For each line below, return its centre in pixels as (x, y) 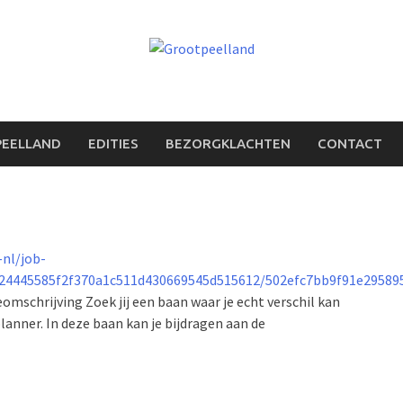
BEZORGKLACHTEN (228, 143)
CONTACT (350, 143)
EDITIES (113, 143)
